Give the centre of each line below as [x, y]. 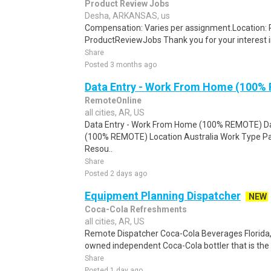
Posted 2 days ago [116, 174]
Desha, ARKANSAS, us [127, 16]
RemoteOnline [113, 100]
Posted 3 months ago [121, 65]
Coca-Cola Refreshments [136, 209]
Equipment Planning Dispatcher [163, 196]
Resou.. [99, 149]
